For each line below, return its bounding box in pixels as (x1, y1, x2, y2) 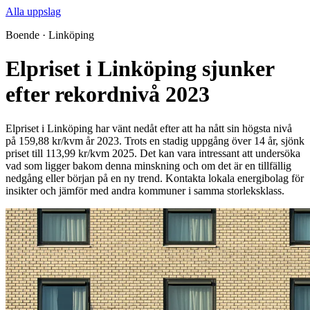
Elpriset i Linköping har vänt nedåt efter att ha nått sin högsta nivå (6, 122, 292, 134)
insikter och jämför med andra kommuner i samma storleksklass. (6, 184, 284, 197)
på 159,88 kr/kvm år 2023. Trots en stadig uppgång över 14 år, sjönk (6, 134, 304, 147)
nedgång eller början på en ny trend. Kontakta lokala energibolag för (6, 172, 304, 184)
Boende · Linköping (6, 29, 94, 41)
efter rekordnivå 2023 (6, 82, 210, 107)
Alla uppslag (6, 6, 61, 17)
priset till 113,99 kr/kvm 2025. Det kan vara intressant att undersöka (6, 147, 300, 159)
